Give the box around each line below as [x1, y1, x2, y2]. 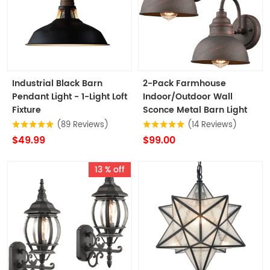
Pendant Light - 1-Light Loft [12, 90, 127, 104]
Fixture [12, 103, 41, 118]
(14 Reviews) [187, 119, 237, 132]
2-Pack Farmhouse [143, 77, 226, 91]
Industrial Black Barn [12, 77, 102, 91]
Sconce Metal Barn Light [143, 103, 247, 118]
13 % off [95, 163, 125, 177]
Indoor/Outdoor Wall [143, 90, 233, 104]
